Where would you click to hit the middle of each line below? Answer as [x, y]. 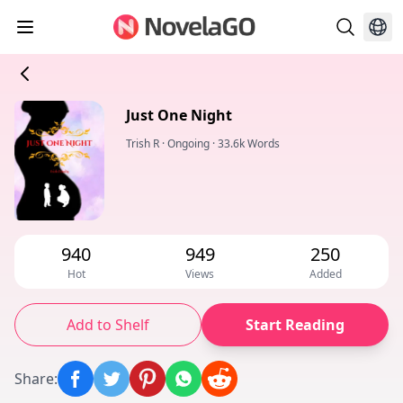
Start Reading [295, 325]
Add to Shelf [108, 325]
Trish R [143, 143]
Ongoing [188, 143]
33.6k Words [249, 143]
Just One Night [179, 115]
